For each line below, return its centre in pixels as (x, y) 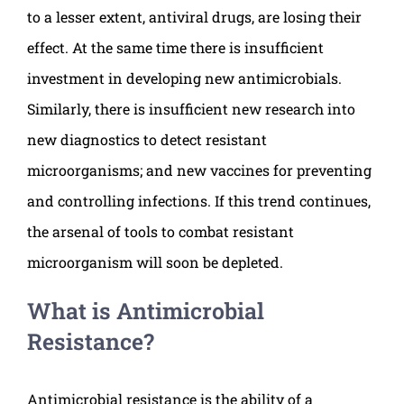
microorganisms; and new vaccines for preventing (199, 170)
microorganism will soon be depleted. (155, 262)
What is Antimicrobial (146, 311)
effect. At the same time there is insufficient (175, 48)
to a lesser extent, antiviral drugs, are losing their (194, 17)
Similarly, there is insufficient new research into (191, 109)
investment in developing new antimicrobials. (184, 78)
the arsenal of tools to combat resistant (161, 232)
